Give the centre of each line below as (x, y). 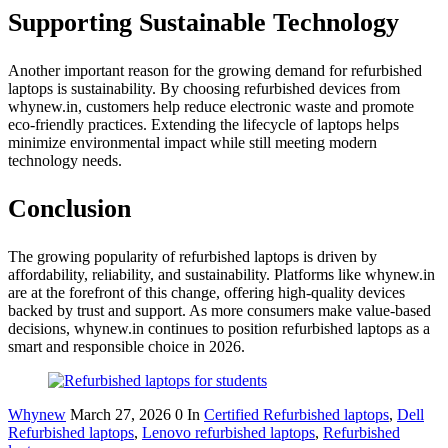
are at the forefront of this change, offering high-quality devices (206, 292)
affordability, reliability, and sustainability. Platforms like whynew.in (221, 274)
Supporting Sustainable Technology (203, 23)
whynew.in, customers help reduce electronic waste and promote (211, 106)
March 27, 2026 (122, 414)
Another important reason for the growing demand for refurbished (215, 70)
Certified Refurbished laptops (296, 414)
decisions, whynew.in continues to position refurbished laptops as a (219, 328)
